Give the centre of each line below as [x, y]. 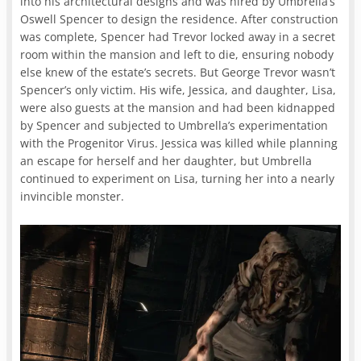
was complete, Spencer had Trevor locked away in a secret [178, 36]
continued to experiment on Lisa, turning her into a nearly [178, 178]
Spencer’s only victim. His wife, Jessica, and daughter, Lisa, [178, 89]
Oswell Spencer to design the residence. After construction [180, 19]
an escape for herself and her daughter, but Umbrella [166, 160]
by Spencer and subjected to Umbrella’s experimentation [174, 125]
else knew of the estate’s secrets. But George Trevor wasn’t [178, 72]
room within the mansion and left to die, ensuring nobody [177, 54]
